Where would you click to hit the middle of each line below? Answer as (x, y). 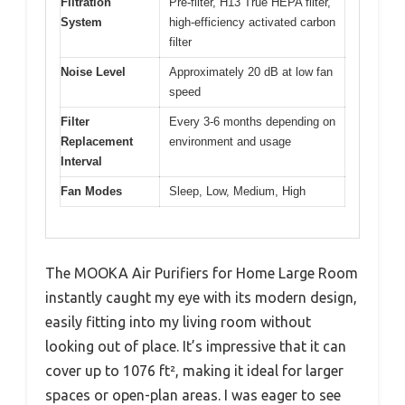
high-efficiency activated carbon (252, 22)
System (81, 22)
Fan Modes (91, 191)
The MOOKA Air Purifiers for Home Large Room (202, 273)
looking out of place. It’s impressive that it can (196, 347)
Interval (81, 161)
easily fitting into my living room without (178, 322)
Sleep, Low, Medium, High (237, 191)
